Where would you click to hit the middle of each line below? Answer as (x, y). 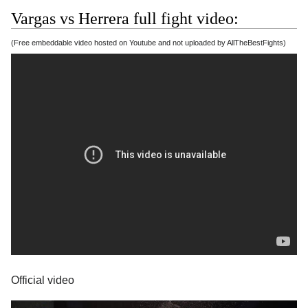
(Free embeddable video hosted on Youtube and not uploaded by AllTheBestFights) (148, 42)
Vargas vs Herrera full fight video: (125, 18)
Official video (43, 280)
